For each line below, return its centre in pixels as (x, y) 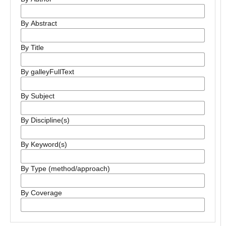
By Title (32, 47)
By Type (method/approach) (65, 168)
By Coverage (41, 193)
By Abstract (39, 23)
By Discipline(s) (45, 120)
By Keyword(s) (44, 144)
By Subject (37, 96)
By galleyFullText (47, 72)
